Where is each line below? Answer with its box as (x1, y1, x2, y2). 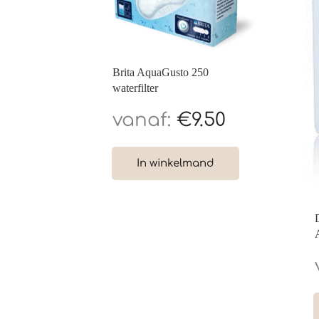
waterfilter (113, 82, 159, 95)
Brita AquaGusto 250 (113, 66, 209, 79)
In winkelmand (137, 157, 215, 170)
